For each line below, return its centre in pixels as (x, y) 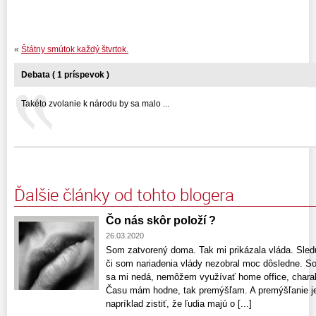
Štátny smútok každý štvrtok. (75, 50)
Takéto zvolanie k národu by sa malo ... (95, 104)
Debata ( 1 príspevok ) (65, 75)
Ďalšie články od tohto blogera (124, 195)
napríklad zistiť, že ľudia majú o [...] (179, 304)
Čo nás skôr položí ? (161, 221)
